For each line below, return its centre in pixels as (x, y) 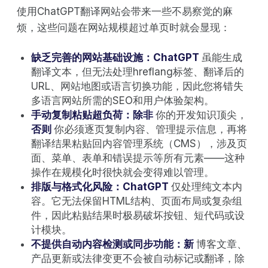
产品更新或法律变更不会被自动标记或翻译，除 (138, 258)
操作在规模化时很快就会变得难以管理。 (123, 172)
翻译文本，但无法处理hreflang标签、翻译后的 (138, 71)
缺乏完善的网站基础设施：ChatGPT (116, 57)
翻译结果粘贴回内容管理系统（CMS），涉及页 (139, 143)
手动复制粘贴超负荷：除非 (93, 115)
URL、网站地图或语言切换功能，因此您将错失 (137, 86)
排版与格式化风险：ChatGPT (101, 186)
